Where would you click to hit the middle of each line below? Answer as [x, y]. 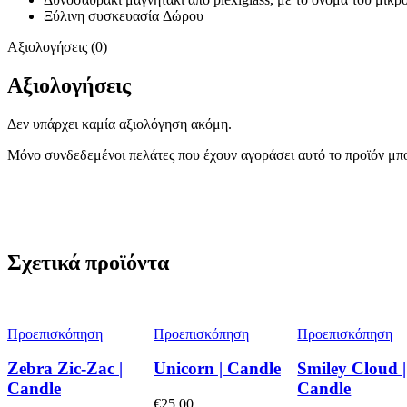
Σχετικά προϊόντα [88, 262]
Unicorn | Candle [217, 369]
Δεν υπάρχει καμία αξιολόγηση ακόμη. [119, 124]
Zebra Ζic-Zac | [65, 369]
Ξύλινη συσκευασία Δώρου [124, 16]
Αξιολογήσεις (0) [57, 47]
